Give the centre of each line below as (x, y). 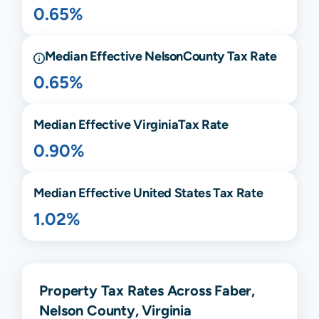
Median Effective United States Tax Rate (148, 192)
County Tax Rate (230, 56)
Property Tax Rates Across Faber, (147, 290)
